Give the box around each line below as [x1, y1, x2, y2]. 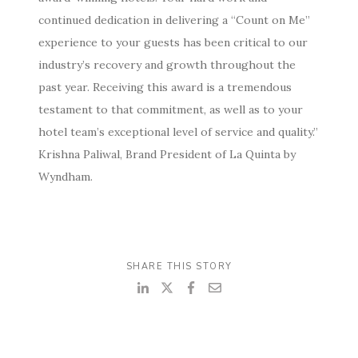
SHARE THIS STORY [125, 261, 233, 273]
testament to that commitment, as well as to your [38, 102, 303, 117]
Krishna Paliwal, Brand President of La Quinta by [38, 147, 296, 162]
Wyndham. [38, 169, 96, 185]
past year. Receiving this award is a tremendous [38, 80, 292, 95]
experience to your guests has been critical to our [38, 35, 308, 50]
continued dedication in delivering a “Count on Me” [38, 13, 310, 28]
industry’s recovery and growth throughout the [38, 58, 296, 73]
